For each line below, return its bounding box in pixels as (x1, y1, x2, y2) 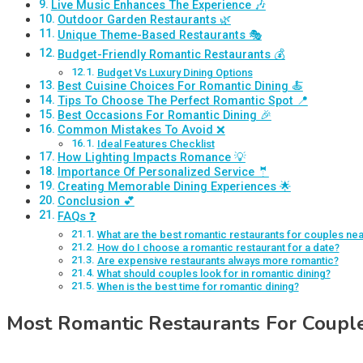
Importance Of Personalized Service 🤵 (57, 165, 269, 180)
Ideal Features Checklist (96, 138, 215, 151)
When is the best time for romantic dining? (96, 280, 299, 293)
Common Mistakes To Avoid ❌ (57, 123, 225, 138)
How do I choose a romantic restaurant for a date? (96, 241, 340, 254)
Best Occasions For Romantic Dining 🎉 (57, 109, 271, 123)
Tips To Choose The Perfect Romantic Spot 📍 (57, 94, 308, 109)
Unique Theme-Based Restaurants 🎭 (57, 28, 262, 43)
